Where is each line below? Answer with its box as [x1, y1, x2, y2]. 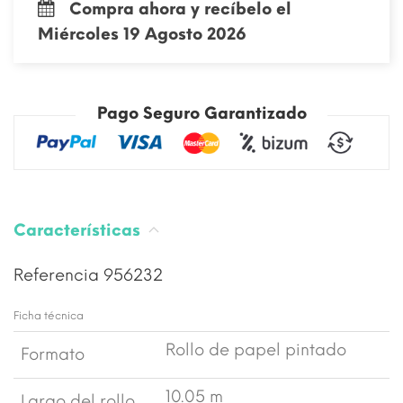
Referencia [13, 265, 103, 286]
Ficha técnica [13, 309, 84, 323]
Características [13, 220, 145, 241]
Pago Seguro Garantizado [96, 103, 307, 123]
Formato [21, 345, 85, 365]
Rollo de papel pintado [166, 340, 346, 361]
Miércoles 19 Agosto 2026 [38, 24, 246, 44]
